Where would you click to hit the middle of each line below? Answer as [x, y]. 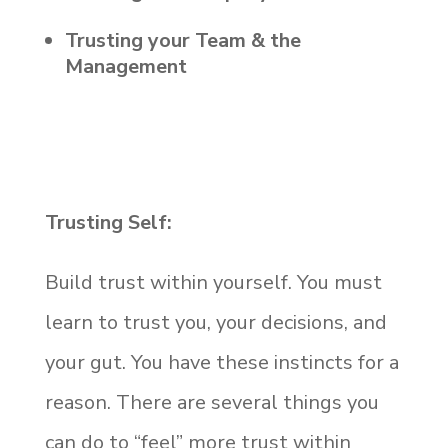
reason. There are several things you [211, 402]
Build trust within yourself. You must [213, 282]
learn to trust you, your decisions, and [215, 322]
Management [125, 66]
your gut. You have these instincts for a [221, 362]
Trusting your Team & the [182, 40]
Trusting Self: [108, 222]
